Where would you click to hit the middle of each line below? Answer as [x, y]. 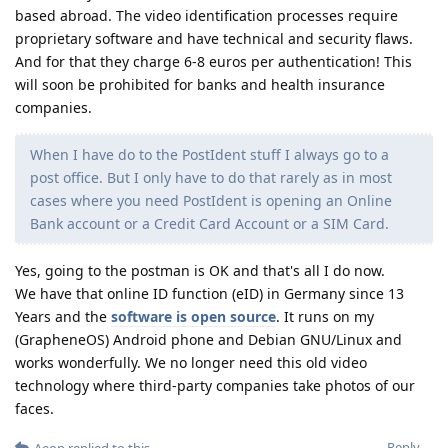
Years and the [63, 317]
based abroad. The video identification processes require [206, 16]
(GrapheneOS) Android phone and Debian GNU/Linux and [208, 340]
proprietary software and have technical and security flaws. [214, 39]
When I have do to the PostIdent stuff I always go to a [209, 155]
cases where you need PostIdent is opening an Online [211, 201]
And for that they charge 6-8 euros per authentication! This [213, 62]
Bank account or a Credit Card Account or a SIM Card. [209, 224]
